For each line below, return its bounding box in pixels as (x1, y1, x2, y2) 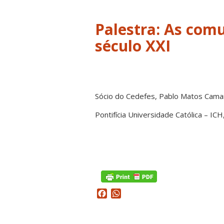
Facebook (107, 188, 143, 199)
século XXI (95, 35, 170, 56)
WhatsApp (121, 188, 160, 199)
